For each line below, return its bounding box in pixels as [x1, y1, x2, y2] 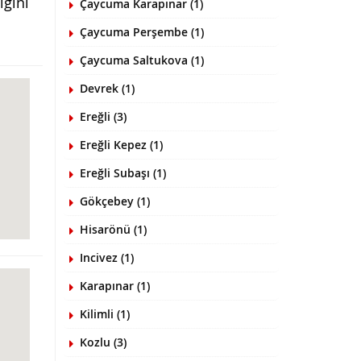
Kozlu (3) [79, 334, 127, 350]
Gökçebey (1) [79, 193, 150, 209]
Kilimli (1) [79, 306, 130, 322]
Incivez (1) [79, 250, 134, 265]
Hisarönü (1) [79, 222, 147, 237]
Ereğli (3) [79, 109, 127, 124]
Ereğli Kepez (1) [79, 137, 163, 152]
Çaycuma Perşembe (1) [79, 24, 204, 39]
